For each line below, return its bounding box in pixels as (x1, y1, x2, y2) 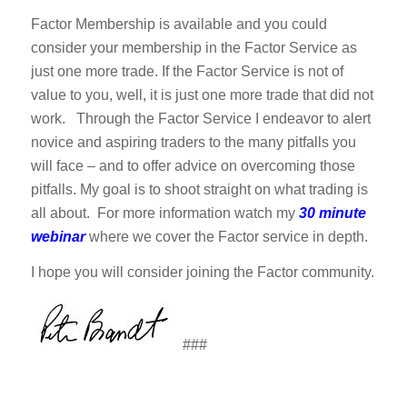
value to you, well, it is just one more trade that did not (30, 86, 373, 103)
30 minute (298, 204, 366, 221)
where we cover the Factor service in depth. (88, 228, 368, 244)
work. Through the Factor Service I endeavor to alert (30, 110, 371, 126)
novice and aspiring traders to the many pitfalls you (30, 134, 356, 150)
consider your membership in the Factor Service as (30, 39, 357, 55)
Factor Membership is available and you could (30, 15, 327, 32)
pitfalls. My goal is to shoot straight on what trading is (30, 181, 368, 197)
